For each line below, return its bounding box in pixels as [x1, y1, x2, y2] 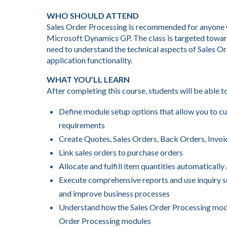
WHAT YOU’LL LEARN [47, 74, 130, 84]
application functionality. [47, 55, 132, 65]
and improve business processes [59, 188, 170, 198]
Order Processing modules [59, 216, 151, 225]
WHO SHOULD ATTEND [47, 11, 139, 20]
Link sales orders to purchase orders [59, 147, 183, 157]
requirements [59, 120, 105, 130]
